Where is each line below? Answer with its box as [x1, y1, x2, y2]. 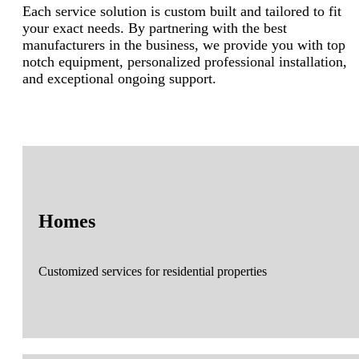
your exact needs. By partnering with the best [22, 19, 287, 36]
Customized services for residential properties [38, 264, 267, 279]
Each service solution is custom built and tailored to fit [22, 2, 341, 19]
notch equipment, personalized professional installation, [22, 53, 347, 70]
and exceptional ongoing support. [22, 70, 216, 87]
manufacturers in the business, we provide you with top [22, 36, 345, 53]
